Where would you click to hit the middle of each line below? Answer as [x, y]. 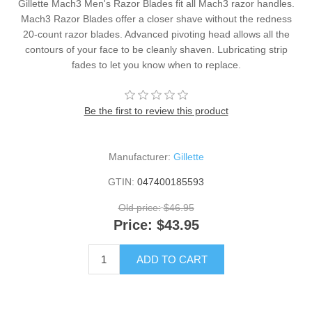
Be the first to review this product [156, 111]
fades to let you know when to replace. [156, 65]
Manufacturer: [139, 157]
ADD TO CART [172, 259]
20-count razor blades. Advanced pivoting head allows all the [156, 34]
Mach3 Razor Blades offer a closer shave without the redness [156, 19]
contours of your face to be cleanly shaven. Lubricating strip [156, 50]
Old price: [139, 208]
